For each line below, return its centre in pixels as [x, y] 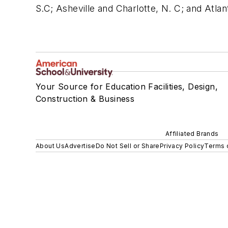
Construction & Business [85, 99]
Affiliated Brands [192, 134]
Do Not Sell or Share [127, 146]
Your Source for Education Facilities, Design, [127, 87]
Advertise [80, 146]
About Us [50, 146]
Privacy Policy [182, 146]
